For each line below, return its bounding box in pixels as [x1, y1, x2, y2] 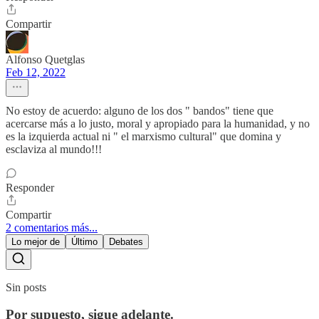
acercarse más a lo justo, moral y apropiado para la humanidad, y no [6, 117, 310, 130]
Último [71, 236, 98, 247]
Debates [109, 236, 143, 247]
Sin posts [6, 281, 46, 293]
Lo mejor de [11, 236, 60, 247]
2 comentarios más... [6, 221, 98, 234]
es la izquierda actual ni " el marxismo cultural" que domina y [6, 130, 281, 142]
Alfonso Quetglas [6, 53, 85, 66]
